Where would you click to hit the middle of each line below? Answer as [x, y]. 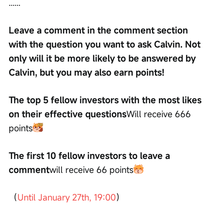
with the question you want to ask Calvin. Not [106, 44]
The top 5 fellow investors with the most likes [106, 100]
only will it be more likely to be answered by [103, 58]
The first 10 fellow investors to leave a [91, 155]
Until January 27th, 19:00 [67, 197]
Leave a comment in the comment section [100, 30]
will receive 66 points [91, 169]
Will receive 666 [160, 114]
